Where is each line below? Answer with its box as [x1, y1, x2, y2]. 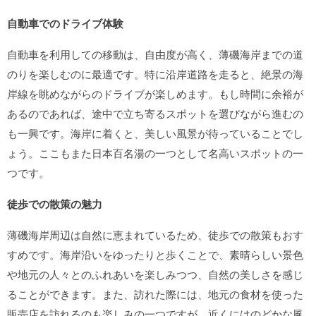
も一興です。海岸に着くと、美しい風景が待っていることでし [7, 126, 303, 140]
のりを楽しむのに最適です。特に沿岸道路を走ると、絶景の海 [7, 66, 303, 81]
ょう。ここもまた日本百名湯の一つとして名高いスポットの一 [7, 145, 303, 160]
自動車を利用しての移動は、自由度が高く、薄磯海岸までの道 [7, 47, 303, 61]
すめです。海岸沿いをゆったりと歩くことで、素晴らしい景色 [7, 247, 303, 262]
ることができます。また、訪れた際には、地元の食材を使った [7, 286, 303, 301]
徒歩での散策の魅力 [7, 196, 102, 212]
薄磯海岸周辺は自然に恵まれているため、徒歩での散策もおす [7, 227, 303, 242]
